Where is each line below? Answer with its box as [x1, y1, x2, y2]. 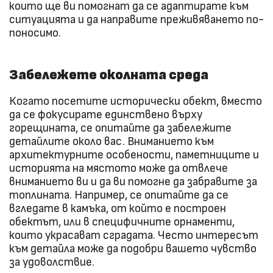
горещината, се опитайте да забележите [9, 122, 232, 135]
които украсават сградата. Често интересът [9, 230, 258, 242]
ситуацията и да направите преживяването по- [9, 14, 264, 26]
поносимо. [9, 27, 61, 40]
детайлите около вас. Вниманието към [9, 136, 214, 148]
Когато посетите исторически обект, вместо [9, 96, 262, 108]
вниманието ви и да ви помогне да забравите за [9, 176, 257, 188]
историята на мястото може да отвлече [9, 163, 228, 175]
